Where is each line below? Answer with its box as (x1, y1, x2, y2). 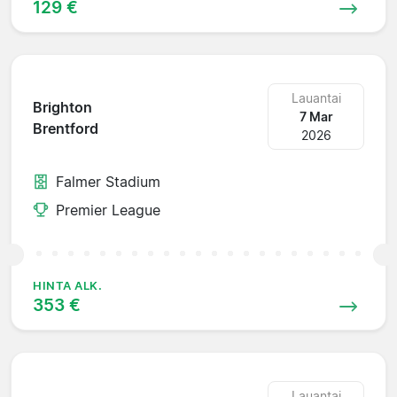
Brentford (33, 120, 98, 138)
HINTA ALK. (33, 278, 103, 292)
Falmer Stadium (56, 172, 160, 191)
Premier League (56, 200, 160, 219)
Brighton (33, 98, 92, 117)
